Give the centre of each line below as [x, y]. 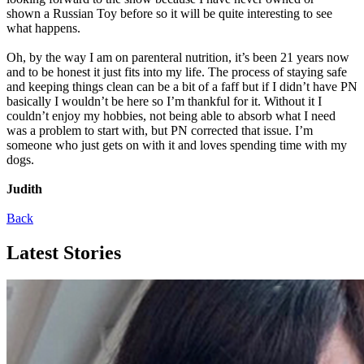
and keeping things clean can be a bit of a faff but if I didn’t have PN [182, 86]
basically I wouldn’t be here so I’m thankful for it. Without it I [164, 101]
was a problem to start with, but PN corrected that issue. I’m [160, 130]
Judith [24, 188]
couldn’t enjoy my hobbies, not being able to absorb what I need [171, 115]
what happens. [43, 28]
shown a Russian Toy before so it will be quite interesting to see [169, 13]
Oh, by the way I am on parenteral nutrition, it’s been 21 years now [178, 57]
